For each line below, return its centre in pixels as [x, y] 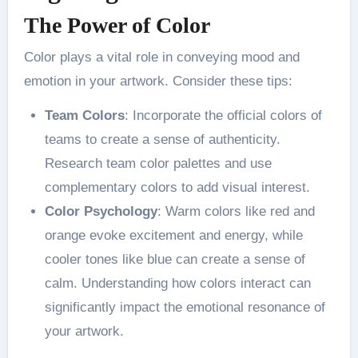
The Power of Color [117, 26]
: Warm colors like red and [236, 211]
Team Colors [84, 115]
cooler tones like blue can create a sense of [175, 259]
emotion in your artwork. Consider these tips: [158, 81]
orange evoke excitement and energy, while [173, 235]
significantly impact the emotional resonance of [185, 307]
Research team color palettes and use [158, 163]
